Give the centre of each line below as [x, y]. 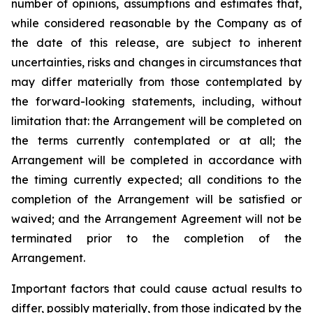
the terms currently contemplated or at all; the [156, 140]
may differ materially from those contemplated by [156, 82]
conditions [234, 180]
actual [230, 289]
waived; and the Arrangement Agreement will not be [156, 219]
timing [51, 180]
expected [153, 180]
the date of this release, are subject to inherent [156, 43]
